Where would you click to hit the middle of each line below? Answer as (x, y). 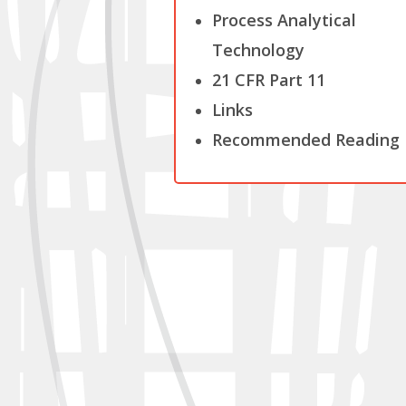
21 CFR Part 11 (269, 80)
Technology (258, 50)
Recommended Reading (306, 140)
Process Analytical (284, 20)
